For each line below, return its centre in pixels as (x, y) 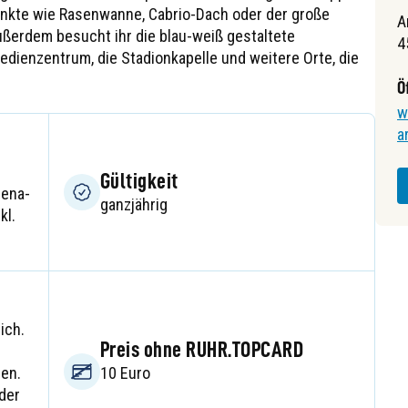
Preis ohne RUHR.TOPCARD (202, 350)
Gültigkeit (139, 181)
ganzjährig (134, 204)
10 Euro (125, 373)
